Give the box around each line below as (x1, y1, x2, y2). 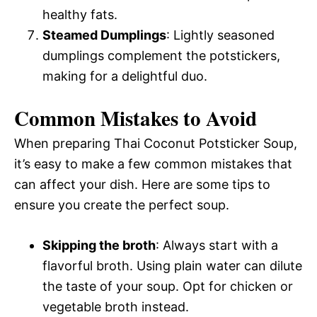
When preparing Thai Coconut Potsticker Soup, (14, 135, 297, 151)
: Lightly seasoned (166, 27, 275, 42)
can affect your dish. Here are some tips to (14, 176, 270, 192)
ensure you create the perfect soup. (14, 197, 229, 212)
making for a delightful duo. (42, 68, 207, 83)
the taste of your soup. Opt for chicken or (42, 278, 293, 294)
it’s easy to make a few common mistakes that (14, 156, 292, 171)
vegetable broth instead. (42, 299, 189, 314)
